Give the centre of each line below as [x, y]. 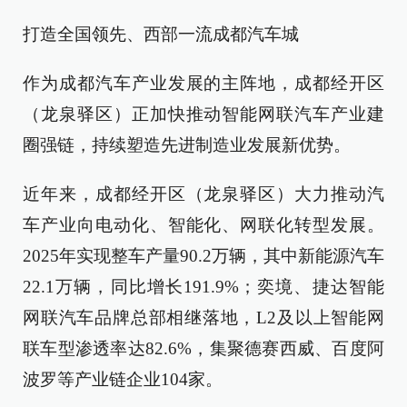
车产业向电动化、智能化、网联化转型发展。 [203, 225]
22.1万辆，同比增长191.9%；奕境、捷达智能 [203, 287]
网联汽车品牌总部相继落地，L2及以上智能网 [203, 318]
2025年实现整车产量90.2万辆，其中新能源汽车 [203, 256]
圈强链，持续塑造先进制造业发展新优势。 [187, 145]
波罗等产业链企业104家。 [123, 380]
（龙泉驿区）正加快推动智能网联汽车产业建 [203, 114]
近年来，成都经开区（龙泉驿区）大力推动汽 [203, 194]
